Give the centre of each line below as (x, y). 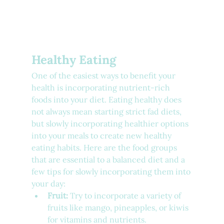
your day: (48, 184)
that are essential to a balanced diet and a (109, 160)
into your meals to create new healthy (102, 136)
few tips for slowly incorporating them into (112, 172)
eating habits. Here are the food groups (105, 148)
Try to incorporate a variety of (125, 196)
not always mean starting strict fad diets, (107, 112)
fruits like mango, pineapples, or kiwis (119, 208)
